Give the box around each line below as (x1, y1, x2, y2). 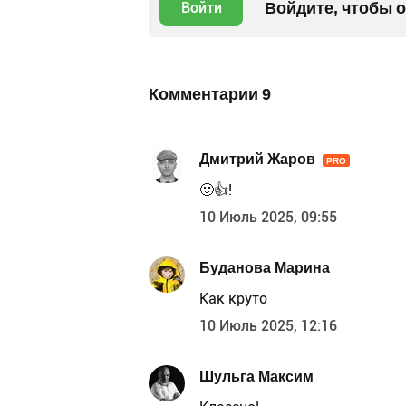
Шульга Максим (199, 367, 314, 385)
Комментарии (149, 84, 262, 104)
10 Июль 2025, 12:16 (199, 317, 337, 335)
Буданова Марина (199, 258, 330, 276)
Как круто (199, 290, 267, 308)
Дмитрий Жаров (199, 150, 315, 168)
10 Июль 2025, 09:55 (199, 208, 337, 227)
